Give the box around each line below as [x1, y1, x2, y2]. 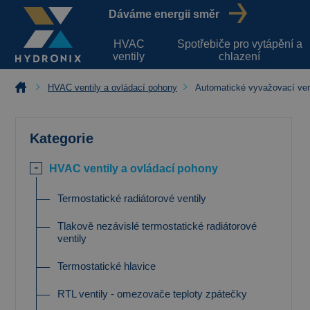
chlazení [219, 50, 261, 62]
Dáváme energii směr [108, 8, 219, 20]
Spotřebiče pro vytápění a [176, 37, 302, 50]
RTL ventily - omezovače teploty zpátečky [57, 288, 247, 300]
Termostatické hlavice [57, 260, 156, 272]
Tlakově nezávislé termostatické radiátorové [57, 220, 257, 232]
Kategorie [30, 131, 93, 146]
